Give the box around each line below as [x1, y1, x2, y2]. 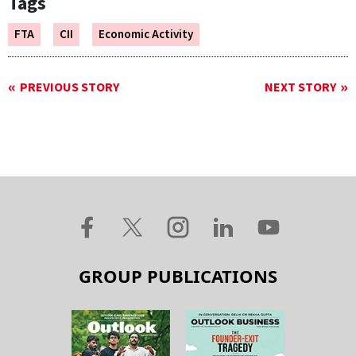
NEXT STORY [265, 79, 336, 97]
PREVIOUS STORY [20, 79, 119, 97]
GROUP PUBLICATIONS [79, 264, 277, 288]
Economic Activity [99, 26, 193, 44]
